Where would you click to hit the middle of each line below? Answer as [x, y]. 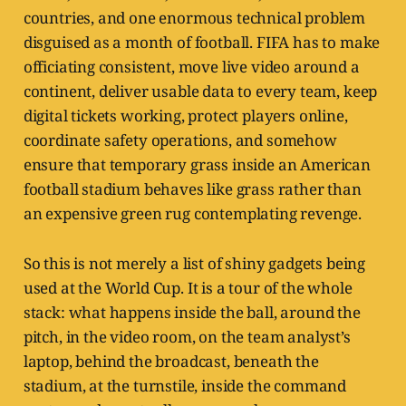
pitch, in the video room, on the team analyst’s [187, 337]
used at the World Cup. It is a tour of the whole [188, 288]
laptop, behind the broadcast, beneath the [171, 362]
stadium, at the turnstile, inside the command [185, 386]
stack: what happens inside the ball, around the [192, 313]
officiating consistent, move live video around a [191, 67]
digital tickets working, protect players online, [185, 116]
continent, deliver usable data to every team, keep [200, 92]
